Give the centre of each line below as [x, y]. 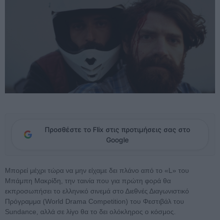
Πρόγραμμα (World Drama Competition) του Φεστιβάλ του [95, 202]
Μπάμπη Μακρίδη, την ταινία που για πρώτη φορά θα [88, 181]
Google [117, 140]
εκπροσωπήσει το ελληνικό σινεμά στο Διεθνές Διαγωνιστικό [97, 191]
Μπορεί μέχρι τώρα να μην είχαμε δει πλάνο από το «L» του [97, 171]
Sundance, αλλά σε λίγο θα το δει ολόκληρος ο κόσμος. [90, 212]
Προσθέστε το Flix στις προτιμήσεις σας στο [117, 130]
